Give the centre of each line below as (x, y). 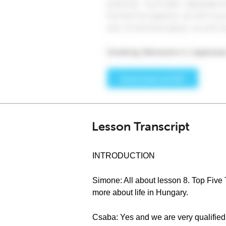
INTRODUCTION (124, 156)
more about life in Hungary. (140, 192)
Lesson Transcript (141, 126)
